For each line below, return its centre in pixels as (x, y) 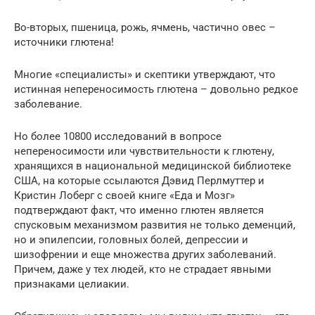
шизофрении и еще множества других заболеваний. (145, 254)
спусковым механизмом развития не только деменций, (155, 225)
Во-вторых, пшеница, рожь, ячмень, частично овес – (145, 27)
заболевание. (48, 104)
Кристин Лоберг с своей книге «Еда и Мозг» (124, 195)
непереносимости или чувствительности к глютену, (144, 151)
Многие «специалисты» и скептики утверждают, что (145, 74)
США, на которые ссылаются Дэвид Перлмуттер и (139, 180)
